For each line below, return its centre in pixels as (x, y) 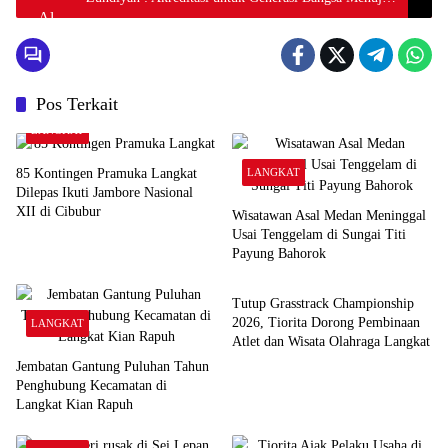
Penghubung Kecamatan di (91, 386)
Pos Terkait (77, 104)
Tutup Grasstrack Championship (323, 304)
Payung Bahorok (279, 254)
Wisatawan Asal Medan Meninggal (329, 216)
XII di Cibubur (58, 212)
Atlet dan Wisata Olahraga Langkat (331, 342)
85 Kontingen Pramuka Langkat (106, 174)
